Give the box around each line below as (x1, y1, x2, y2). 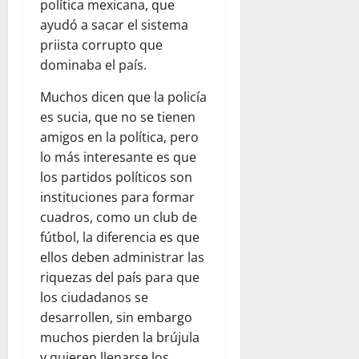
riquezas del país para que (40, 268, 200, 287)
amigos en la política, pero (40, 128, 199, 147)
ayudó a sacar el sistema (40, 16, 188, 34)
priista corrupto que (40, 36, 163, 54)
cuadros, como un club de (40, 208, 197, 227)
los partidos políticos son (40, 168, 192, 187)
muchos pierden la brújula (40, 329, 200, 347)
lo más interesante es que (40, 148, 196, 167)
